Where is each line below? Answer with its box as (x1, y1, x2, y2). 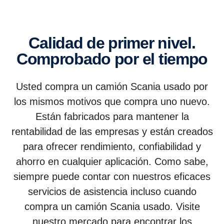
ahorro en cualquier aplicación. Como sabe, (15, 156, 208, 167)
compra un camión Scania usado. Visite (24, 201, 200, 212)
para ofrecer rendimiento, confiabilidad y (23, 141, 201, 152)
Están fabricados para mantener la (35, 111, 189, 122)
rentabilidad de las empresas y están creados (11, 126, 213, 137)
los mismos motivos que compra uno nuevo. (14, 96, 210, 107)
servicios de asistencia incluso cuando (27, 186, 196, 197)
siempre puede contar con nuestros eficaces (13, 171, 210, 182)
